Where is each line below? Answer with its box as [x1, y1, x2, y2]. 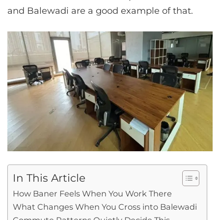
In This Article [13, 171, 85, 184]
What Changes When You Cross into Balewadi [13, 201, 197, 212]
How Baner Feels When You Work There [13, 188, 172, 198]
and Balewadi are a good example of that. [7, 5, 193, 17]
